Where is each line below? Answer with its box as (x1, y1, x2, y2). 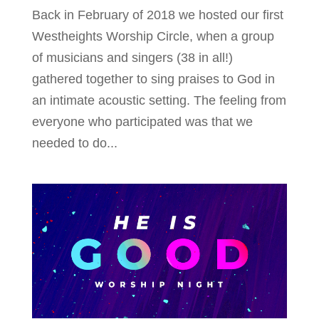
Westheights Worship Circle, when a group (31, 28, 274, 43)
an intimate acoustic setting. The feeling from (31, 93, 286, 108)
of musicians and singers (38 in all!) (31, 50, 236, 65)
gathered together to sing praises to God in (31, 71, 275, 86)
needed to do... (31, 135, 117, 150)
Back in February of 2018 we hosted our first (31, 7, 283, 22)
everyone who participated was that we (31, 114, 253, 129)
